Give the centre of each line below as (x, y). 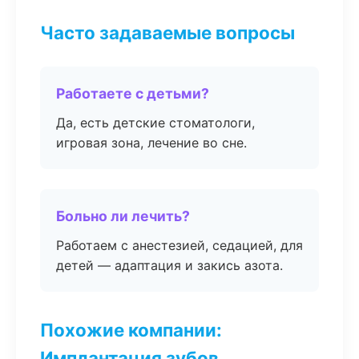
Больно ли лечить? (123, 216)
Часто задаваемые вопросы (167, 32)
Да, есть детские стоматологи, (155, 123)
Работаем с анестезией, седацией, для (179, 245)
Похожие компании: (131, 330)
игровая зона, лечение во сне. (151, 143)
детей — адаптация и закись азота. (169, 265)
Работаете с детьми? (133, 93)
